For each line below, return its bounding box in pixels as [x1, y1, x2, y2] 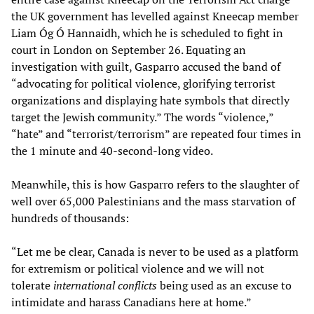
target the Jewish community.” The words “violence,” [11, 109, 273, 125]
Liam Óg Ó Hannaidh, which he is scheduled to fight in [11, 25, 283, 41]
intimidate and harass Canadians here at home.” [11, 294, 252, 310]
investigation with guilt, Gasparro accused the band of [11, 59, 280, 75]
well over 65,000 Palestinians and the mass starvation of [11, 193, 295, 210]
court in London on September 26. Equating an [11, 42, 246, 58]
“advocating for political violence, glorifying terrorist [11, 76, 275, 92]
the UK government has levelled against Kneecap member [11, 8, 299, 25]
